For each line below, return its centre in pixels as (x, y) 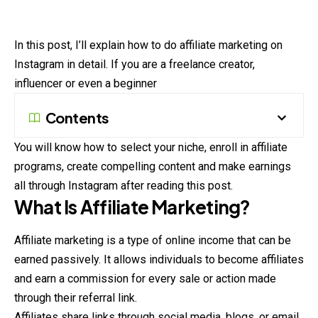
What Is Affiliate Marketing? (132, 207)
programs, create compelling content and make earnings (153, 166)
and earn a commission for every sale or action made (145, 279)
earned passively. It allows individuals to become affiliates (159, 260)
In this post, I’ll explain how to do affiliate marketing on (148, 45)
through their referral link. (76, 298)
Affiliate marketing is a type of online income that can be (153, 241)
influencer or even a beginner (86, 83)
